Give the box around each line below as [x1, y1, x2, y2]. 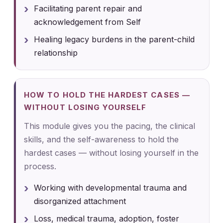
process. [24, 161, 57, 171]
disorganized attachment [34, 196, 126, 206]
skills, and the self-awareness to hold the [24, 134, 179, 144]
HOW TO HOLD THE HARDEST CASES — [24, 90, 190, 100]
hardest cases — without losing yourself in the [24, 147, 199, 158]
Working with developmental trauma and [34, 182, 187, 193]
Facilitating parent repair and [34, 3, 142, 13]
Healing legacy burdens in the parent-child [34, 34, 195, 44]
